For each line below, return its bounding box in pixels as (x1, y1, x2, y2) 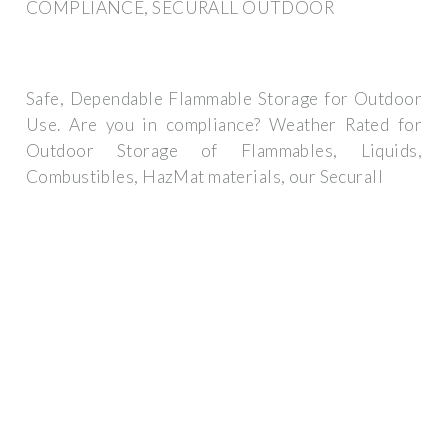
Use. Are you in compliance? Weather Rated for (26, 114, 422, 136)
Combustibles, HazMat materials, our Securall (26, 166, 384, 188)
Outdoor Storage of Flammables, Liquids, (26, 140, 422, 162)
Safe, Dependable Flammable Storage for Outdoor (26, 88, 422, 110)
